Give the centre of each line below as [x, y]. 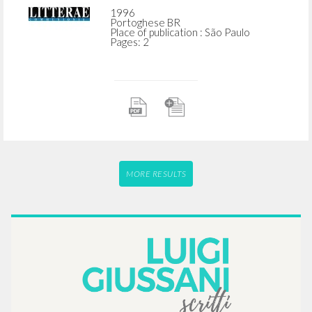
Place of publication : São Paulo [180, 32]
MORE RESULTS [156, 174]
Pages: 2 [129, 42]
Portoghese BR [145, 23]
